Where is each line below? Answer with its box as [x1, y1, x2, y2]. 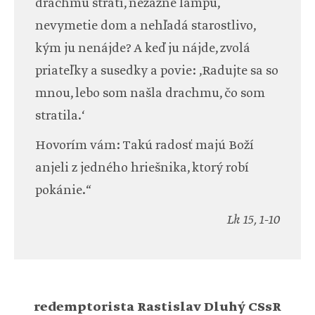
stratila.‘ [35, 108, 85, 125]
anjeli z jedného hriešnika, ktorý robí [35, 160, 249, 177]
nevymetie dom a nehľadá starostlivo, [35, 18, 255, 35]
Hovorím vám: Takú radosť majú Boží [35, 137, 254, 155]
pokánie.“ [35, 182, 91, 200]
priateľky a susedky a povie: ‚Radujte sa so [35, 63, 278, 80]
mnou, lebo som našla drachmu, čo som [35, 85, 265, 103]
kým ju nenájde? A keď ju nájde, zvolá [35, 40, 250, 58]
